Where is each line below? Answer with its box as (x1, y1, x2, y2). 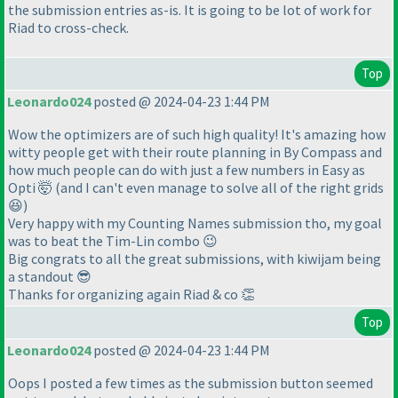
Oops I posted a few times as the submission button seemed (8, 374, 373, 393)
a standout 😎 (8, 267, 92, 286)
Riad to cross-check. (8, 18, 129, 36)
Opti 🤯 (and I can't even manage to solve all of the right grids (8, 179, 384, 197)
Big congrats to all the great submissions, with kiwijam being (8, 250, 381, 268)
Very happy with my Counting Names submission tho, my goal (8, 214, 382, 233)
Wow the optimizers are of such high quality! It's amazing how (8, 125, 386, 144)
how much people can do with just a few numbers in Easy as (8, 161, 365, 179)
